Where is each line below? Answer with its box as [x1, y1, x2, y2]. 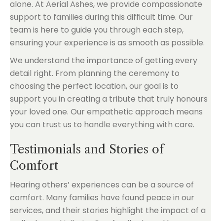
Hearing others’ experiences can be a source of [10, 179, 194, 190]
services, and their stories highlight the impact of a [10, 204, 206, 216]
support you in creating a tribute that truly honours [10, 93, 208, 105]
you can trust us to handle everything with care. [10, 118, 194, 130]
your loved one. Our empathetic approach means [10, 106, 203, 117]
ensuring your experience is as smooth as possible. [10, 37, 205, 48]
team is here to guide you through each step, [10, 24, 184, 36]
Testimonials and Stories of [10, 142, 164, 156]
